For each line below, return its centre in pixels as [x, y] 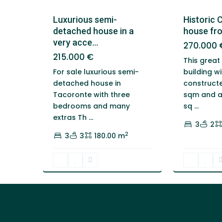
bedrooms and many [91, 106]
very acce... [76, 42]
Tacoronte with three [91, 95]
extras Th [71, 117]
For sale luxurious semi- [96, 72]
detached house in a [93, 31]
